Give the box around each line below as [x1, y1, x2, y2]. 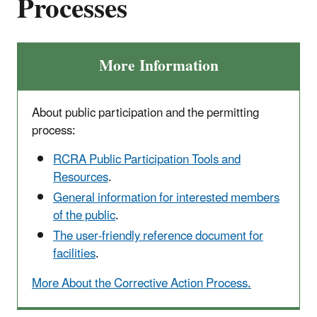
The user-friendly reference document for [53, 224, 263, 250]
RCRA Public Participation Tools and [53, 146, 241, 173]
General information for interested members [53, 185, 279, 211]
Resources [53, 164, 108, 190]
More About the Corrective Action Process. [32, 271, 251, 297]
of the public [53, 202, 115, 229]
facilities [53, 241, 96, 267]
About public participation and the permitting [32, 100, 259, 126]
